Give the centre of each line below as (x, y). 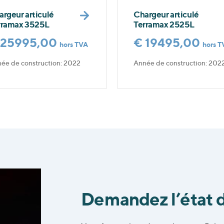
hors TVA (74, 44)
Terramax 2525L (164, 24)
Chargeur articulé (166, 14)
